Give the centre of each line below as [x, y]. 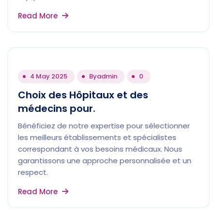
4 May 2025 [49, 76]
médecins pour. [57, 108]
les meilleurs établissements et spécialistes [97, 137]
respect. [33, 172]
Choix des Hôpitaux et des [83, 95]
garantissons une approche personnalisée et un [105, 161]
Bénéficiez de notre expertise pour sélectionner [104, 126]
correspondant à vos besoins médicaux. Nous [100, 149]
